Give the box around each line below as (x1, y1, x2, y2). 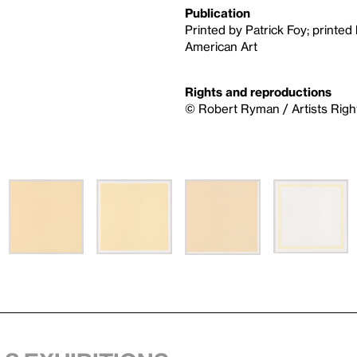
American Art (185, 38, 257, 53)
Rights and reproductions (185, 84, 331, 99)
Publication (185, 5, 250, 20)
